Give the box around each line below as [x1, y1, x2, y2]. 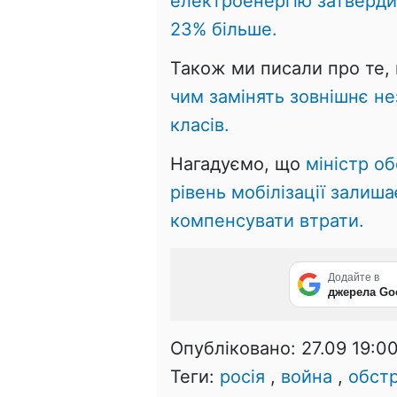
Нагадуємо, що [170, 152, 306, 175]
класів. [170, 113, 230, 136]
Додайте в [328, 270, 379, 284]
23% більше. [170, 18, 277, 40]
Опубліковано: [170, 337, 301, 359]
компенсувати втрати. [170, 209, 364, 231]
